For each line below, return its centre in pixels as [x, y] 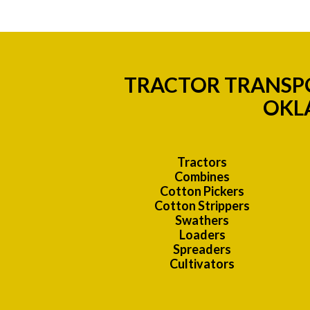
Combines [202, 177]
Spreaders [202, 249]
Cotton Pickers [202, 191]
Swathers [202, 220]
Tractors [202, 162]
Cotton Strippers [202, 206]
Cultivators [202, 264]
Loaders [202, 235]
